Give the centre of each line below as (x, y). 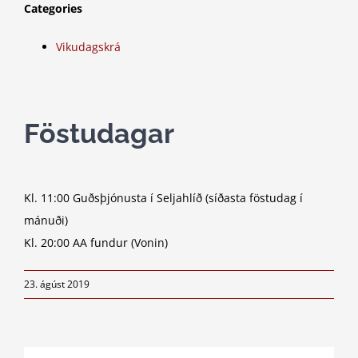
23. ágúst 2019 (57, 284)
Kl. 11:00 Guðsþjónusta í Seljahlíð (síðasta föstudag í (163, 197)
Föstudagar (99, 133)
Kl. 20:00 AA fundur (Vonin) (96, 242)
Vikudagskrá (88, 47)
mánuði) (46, 220)
